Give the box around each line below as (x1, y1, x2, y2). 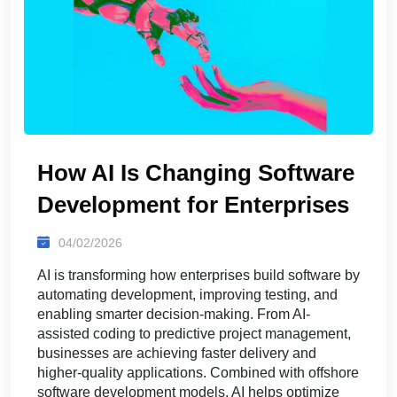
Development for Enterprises (37, 191, 349, 218)
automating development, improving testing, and (37, 286, 338, 302)
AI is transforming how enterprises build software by (37, 267, 360, 283)
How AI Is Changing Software (37, 159, 354, 186)
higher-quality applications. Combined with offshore (37, 364, 359, 380)
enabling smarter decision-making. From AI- (37, 306, 310, 322)
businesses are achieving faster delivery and (37, 345, 316, 361)
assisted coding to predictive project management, (37, 325, 351, 341)
